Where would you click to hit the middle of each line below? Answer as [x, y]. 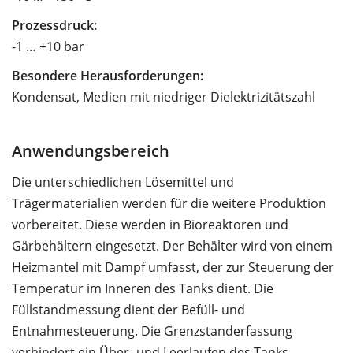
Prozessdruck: [54, 25]
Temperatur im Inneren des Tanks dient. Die [143, 288]
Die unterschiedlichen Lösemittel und [123, 182]
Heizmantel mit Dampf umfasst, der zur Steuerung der [173, 267]
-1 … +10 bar [48, 46]
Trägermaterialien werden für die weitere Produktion [169, 203]
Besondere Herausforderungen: [108, 75]
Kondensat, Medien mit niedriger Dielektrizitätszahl [163, 97]
